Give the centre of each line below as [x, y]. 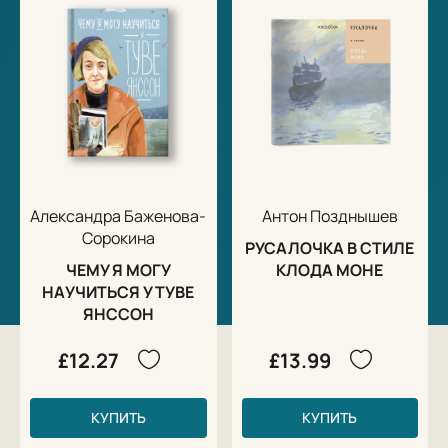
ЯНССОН [118, 313]
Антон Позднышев [329, 215]
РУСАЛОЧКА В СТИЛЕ [330, 247]
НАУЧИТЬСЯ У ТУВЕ [118, 291]
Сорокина [118, 237]
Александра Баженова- [118, 215]
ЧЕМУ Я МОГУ [118, 269]
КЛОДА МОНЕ [330, 269]
